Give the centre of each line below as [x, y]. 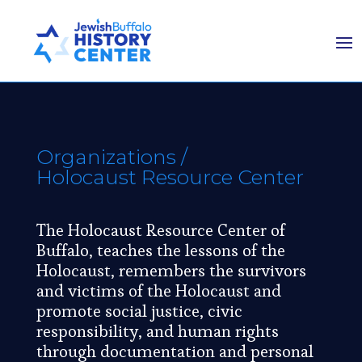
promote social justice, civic [139, 311]
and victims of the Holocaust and [158, 291]
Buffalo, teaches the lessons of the [160, 250]
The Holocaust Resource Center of [160, 230]
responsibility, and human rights [157, 331]
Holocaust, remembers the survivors [171, 271]
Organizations [106, 157]
